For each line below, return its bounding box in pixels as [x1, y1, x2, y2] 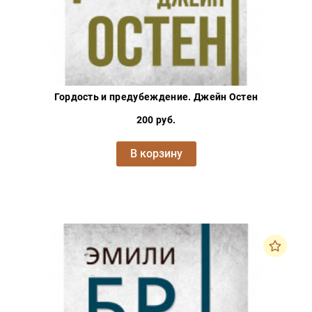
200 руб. [136, 114, 176, 126]
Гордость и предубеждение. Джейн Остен [54, 91, 258, 103]
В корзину [130, 147, 182, 161]
